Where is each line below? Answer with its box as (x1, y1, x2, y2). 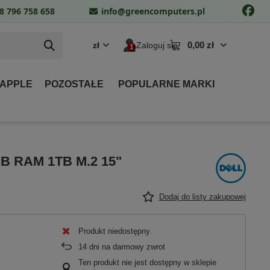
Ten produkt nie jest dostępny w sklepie (78, 258, 217, 268)
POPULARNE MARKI (118, 79, 215, 89)
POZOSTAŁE (45, 79, 104, 89)
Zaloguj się (136, 40, 178, 50)
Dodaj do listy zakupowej (159, 192, 246, 202)
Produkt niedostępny (78, 227, 150, 236)
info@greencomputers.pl (101, 5, 205, 17)
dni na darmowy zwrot (87, 242, 166, 252)
